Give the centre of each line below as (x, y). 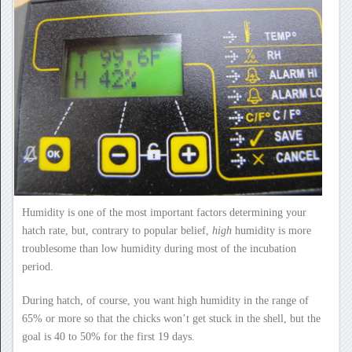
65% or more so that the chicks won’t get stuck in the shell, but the (171, 318)
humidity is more (271, 230)
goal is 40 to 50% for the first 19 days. (108, 336)
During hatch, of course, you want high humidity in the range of (165, 300)
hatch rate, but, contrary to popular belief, (117, 230)
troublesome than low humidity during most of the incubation (159, 248)
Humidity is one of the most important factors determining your (164, 212)
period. (39, 266)
